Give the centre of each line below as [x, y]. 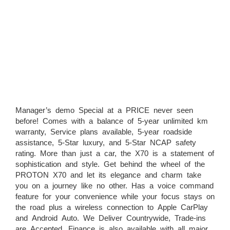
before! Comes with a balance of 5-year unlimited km [112, 120]
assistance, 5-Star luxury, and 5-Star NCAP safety [106, 142]
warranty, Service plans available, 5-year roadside [104, 131]
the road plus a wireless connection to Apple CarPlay [112, 206]
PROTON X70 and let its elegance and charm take [108, 174]
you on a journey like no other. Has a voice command [114, 185]
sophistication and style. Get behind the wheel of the [110, 163]
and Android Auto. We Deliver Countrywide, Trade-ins [111, 217]
